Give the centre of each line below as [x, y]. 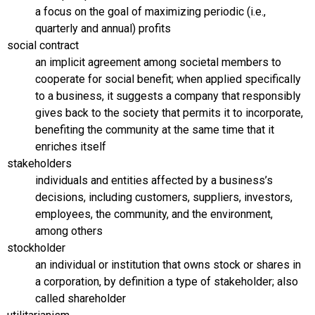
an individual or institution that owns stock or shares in [168, 264]
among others [69, 231]
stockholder [36, 247]
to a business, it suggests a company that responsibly [168, 96]
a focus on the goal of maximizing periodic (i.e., [150, 11]
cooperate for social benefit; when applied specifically [168, 79]
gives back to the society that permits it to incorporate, [169, 112]
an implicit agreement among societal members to [158, 62]
